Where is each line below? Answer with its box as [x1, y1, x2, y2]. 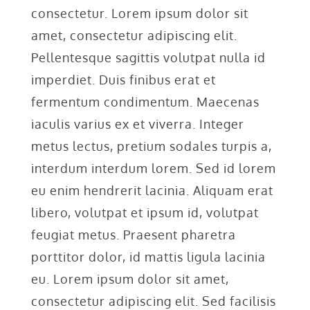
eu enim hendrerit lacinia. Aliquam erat [30, 182, 273, 198]
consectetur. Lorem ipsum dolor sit [30, 5, 248, 21]
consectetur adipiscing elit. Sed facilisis [30, 293, 276, 309]
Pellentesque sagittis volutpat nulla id [30, 49, 266, 65]
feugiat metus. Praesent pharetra [30, 226, 236, 242]
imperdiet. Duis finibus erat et [30, 71, 216, 87]
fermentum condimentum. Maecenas [30, 93, 259, 109]
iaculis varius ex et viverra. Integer [30, 116, 244, 131]
